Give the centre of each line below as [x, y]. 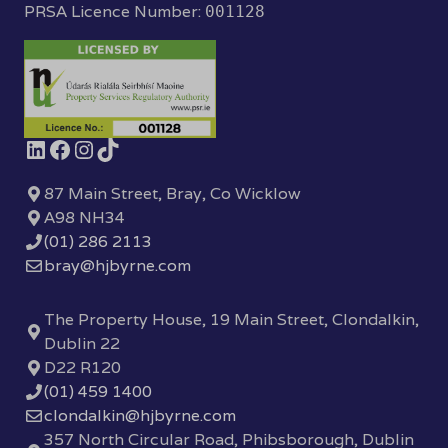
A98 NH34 [84, 218]
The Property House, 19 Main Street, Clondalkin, [231, 320]
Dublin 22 [82, 344]
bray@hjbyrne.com [117, 266]
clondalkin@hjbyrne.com [140, 416]
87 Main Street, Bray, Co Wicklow [172, 194]
